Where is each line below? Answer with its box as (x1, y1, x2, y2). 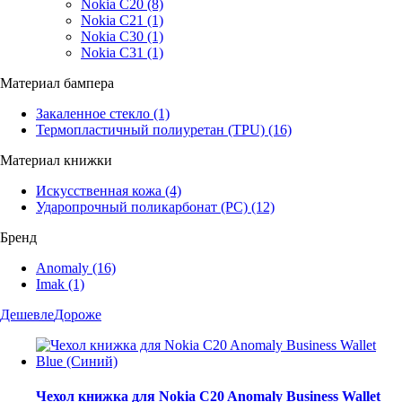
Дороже (54, 306, 101, 322)
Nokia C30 (81, 28, 144, 44)
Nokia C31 (81, 44, 144, 60)
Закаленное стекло (36, 105, 150, 121)
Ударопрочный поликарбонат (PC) (36, 198, 248, 214)
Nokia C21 (81, 12, 144, 28)
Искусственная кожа (36, 182, 162, 198)
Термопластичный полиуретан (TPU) (36, 121, 265, 137)
